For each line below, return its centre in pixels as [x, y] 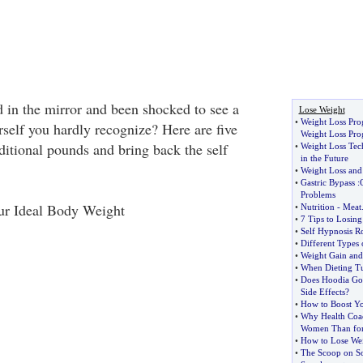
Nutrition [317, 207]
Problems [318, 194]
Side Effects [322, 292]
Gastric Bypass [327, 182]
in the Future [324, 158]
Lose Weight [322, 109]
